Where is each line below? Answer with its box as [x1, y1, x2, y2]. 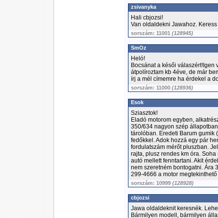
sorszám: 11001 [131, 30, 172, 36]
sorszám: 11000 [131, 85, 172, 91]
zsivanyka [131, 4, 156, 10]
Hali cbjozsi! [131, 14, 163, 21]
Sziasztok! [131, 109, 158, 116]
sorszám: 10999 [131, 180, 172, 186]
